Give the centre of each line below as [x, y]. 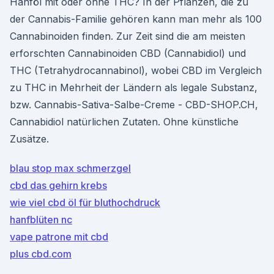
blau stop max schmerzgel [70, 168]
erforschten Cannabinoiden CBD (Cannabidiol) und [128, 53]
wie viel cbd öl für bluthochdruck [85, 202]
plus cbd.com [41, 254]
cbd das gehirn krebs [58, 185]
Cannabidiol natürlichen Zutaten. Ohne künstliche [124, 122]
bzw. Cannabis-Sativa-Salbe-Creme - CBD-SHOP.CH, [134, 105]
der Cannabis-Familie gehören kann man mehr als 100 [136, 19]
